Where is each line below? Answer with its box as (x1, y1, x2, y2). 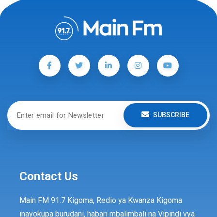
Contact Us (19, 169, 78, 183)
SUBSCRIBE (153, 111, 189, 119)
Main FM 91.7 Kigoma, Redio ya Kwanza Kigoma (19, 195, 182, 205)
